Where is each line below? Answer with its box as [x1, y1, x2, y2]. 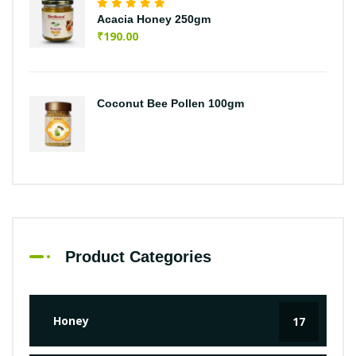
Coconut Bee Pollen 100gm [97, 96, 244, 110]
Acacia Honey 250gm [97, 12, 211, 25]
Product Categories [65, 247, 211, 265]
